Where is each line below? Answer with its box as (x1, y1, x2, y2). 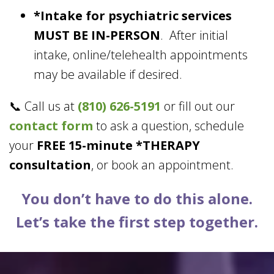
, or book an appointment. (91, 157, 234, 174)
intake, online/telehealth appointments (34, 46, 248, 64)
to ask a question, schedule (93, 117, 244, 135)
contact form (9, 117, 93, 135)
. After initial (160, 27, 228, 44)
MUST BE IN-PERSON (34, 27, 160, 44)
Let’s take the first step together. (16, 212, 258, 232)
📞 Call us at (9, 98, 78, 115)
